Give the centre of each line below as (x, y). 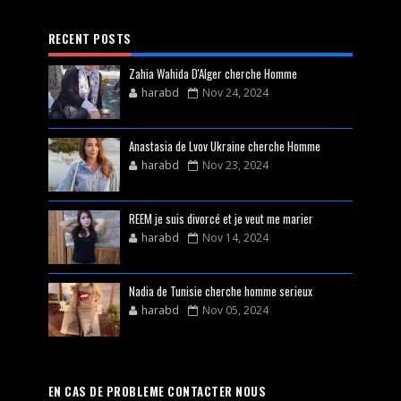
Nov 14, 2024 (235, 238)
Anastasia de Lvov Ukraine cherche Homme (224, 146)
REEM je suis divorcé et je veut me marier (221, 218)
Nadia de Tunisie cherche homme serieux (220, 291)
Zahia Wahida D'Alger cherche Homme (213, 73)
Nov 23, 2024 (235, 165)
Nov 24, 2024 (235, 93)
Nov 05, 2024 (235, 310)
